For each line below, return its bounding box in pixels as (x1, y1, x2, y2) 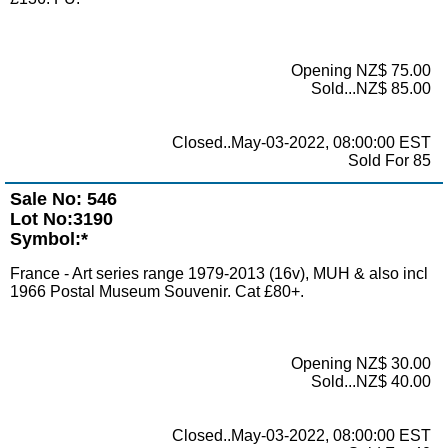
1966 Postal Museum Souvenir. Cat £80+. (10, 282, 304, 300)
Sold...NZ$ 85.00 (311, 79, 431, 97)
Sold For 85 (348, 151, 431, 169)
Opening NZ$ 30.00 (291, 354, 431, 372)
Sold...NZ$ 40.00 (311, 372, 431, 390)
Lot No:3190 (10, 208, 113, 229)
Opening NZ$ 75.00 (291, 61, 431, 79)
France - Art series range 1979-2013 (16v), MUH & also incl (10, 264, 428, 282)
